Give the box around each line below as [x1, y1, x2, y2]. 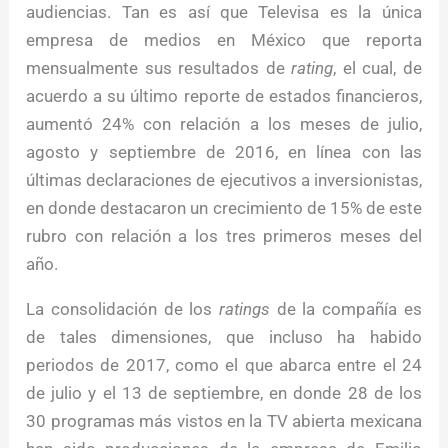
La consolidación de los [26, 299, 219, 320]
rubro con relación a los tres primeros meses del [26, 226, 422, 247]
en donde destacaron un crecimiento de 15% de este [26, 198, 422, 219]
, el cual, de [333, 58, 422, 79]
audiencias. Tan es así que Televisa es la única [26, 2, 422, 23]
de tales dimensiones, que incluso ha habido [26, 327, 422, 348]
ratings [219, 299, 270, 320]
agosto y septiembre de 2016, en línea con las [26, 142, 422, 163]
